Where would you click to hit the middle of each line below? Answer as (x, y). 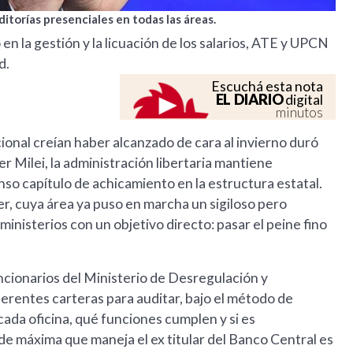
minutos (300, 113)
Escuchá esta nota (268, 87)
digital (303, 100)
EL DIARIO (249, 100)
